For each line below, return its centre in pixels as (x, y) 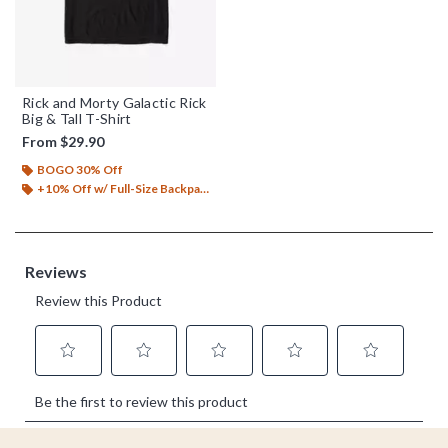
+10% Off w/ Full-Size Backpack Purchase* (118, 188)
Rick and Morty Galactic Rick (114, 102)
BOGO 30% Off (80, 169)
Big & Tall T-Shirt (77, 118)
